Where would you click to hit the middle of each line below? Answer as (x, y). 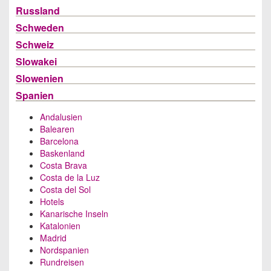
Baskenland (62, 153)
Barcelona (59, 141)
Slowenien (40, 78)
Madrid (53, 238)
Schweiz (35, 44)
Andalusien (61, 117)
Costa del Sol (65, 189)
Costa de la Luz (70, 177)
